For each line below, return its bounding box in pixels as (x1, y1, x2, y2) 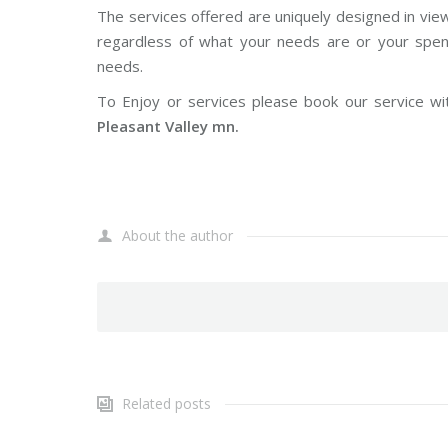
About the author (122, 226, 233, 245)
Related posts (122, 394, 211, 413)
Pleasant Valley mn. (97, 116, 239, 136)
